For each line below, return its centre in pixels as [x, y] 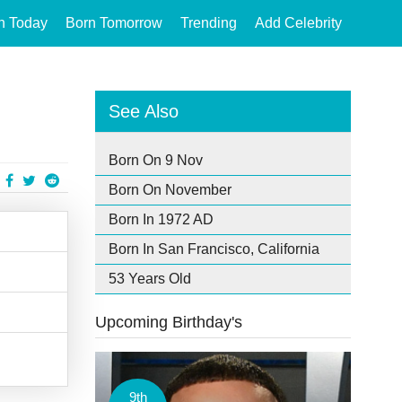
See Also [144, 111]
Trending [209, 23]
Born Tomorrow [114, 23]
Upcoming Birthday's [169, 322]
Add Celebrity [298, 23]
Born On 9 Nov [156, 160]
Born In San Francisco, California [214, 249]
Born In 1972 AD [161, 219]
